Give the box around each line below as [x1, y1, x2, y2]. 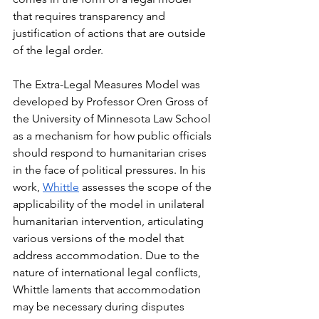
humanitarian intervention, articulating [13, 214, 206, 228]
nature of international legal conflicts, [13, 266, 204, 279]
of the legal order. [13, 43, 106, 57]
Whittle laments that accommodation [13, 283, 204, 296]
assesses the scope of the [79, 180, 214, 194]
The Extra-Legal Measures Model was [13, 78, 203, 91]
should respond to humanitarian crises [13, 146, 209, 159]
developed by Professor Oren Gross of [13, 95, 211, 108]
